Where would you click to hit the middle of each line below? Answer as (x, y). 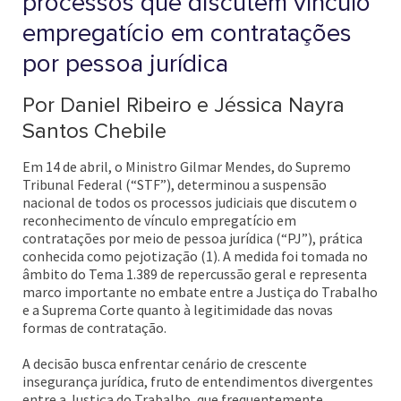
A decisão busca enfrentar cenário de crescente (165, 363)
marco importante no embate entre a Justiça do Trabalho (200, 292)
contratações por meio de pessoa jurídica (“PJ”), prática (192, 238)
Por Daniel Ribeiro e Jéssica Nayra (183, 105)
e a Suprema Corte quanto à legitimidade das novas (178, 310)
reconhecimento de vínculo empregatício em (159, 220)
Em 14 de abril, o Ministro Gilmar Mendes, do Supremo (187, 166)
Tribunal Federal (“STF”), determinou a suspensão (175, 184)
